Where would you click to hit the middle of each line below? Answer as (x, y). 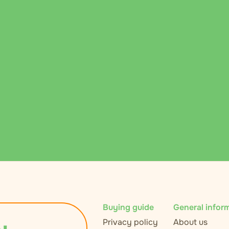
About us (190, 222)
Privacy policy (130, 222)
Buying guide (128, 207)
